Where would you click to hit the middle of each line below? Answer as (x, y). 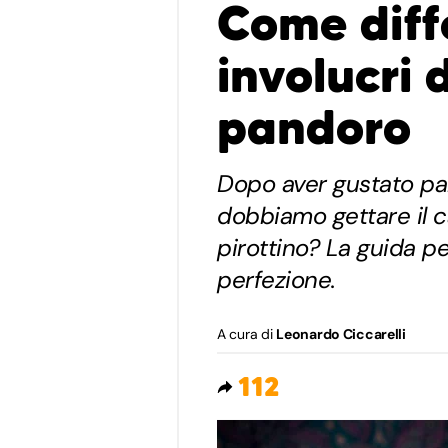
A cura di (247, 333)
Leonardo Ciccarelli (341, 333)
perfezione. (276, 279)
